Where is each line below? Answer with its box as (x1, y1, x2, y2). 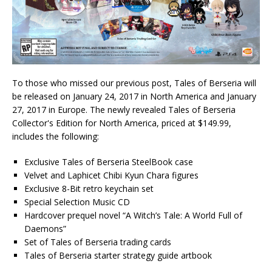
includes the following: (12, 131, 99, 143)
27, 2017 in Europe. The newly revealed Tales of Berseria (12, 104, 236, 116)
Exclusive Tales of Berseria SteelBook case (24, 156, 193, 168)
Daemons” (24, 223, 66, 235)
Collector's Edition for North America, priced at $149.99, (12, 117, 231, 129)
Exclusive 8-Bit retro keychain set (24, 183, 154, 195)
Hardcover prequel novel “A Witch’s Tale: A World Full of (24, 209, 242, 222)
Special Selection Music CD (24, 196, 130, 208)
